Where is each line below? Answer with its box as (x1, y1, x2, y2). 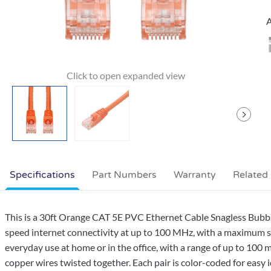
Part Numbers (92, 169, 157, 181)
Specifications (10, 169, 75, 181)
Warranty (174, 169, 216, 181)
